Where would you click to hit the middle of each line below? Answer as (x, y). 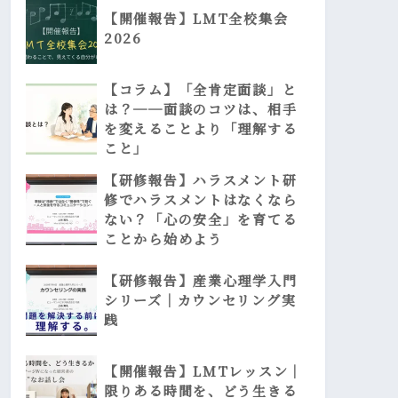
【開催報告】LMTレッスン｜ (203, 371)
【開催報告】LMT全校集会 (196, 19)
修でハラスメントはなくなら (201, 200)
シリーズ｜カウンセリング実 (200, 300)
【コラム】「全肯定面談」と (201, 90)
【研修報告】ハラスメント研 (201, 180)
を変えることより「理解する (201, 129)
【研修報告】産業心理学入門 (201, 281)
